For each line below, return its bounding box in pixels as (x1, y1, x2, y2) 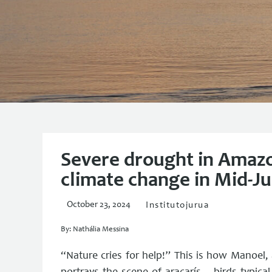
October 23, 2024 (67, 200, 131, 209)
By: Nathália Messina (61, 226, 129, 234)
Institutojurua (146, 201, 209, 210)
